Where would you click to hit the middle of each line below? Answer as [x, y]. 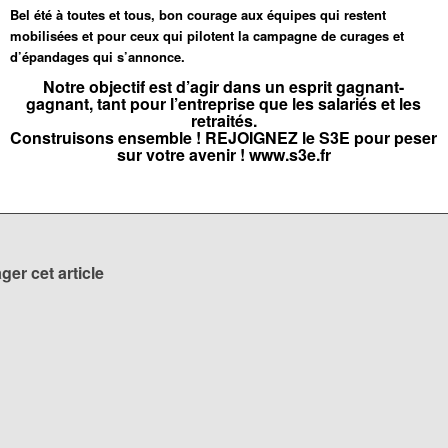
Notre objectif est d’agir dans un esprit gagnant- [224, 86]
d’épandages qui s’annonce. [98, 56]
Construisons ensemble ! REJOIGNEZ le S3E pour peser [224, 137]
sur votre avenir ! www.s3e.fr [223, 154]
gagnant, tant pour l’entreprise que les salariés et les [224, 103]
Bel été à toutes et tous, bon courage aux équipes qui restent [198, 14]
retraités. [223, 120]
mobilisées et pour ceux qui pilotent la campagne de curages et [207, 35]
